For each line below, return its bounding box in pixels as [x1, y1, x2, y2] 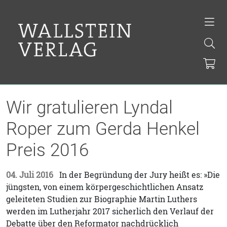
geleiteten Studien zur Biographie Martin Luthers [6, 194, 197, 205]
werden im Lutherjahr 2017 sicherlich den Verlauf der [6, 206, 214, 217]
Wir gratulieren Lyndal [6, 97, 173, 118]
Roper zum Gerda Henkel [6, 118, 200, 139]
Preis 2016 [6, 139, 89, 161]
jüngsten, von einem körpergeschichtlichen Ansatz [6, 181, 203, 193]
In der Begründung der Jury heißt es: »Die [57, 169, 220, 180]
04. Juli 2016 [6, 169, 53, 180]
